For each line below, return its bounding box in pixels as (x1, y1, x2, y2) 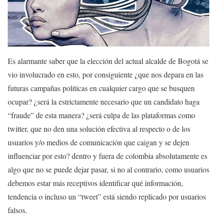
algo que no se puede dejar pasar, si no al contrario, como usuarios (8, 164, 209, 174)
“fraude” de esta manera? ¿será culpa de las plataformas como (8, 110, 195, 120)
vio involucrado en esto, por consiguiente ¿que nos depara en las (8, 69, 203, 79)
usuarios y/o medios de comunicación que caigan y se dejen (8, 137, 189, 147)
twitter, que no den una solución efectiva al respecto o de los (8, 124, 190, 134)
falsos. (8, 205, 27, 215)
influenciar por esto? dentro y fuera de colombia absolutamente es (8, 151, 207, 161)
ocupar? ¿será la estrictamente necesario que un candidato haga (8, 96, 200, 107)
